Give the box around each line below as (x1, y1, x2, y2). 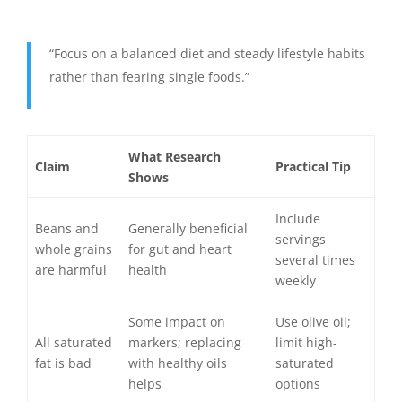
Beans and (35, 220, 100, 238)
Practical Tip (275, 158, 352, 176)
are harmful (35, 261, 108, 279)
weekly (275, 272, 317, 290)
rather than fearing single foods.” (49, 68, 249, 86)
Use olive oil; (275, 313, 352, 331)
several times (275, 251, 356, 269)
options (275, 375, 321, 393)
